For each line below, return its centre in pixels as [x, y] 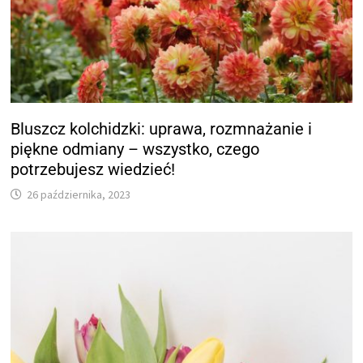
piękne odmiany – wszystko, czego [135, 149]
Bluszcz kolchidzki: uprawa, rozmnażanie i [162, 128]
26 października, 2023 [79, 194]
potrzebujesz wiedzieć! [93, 169]
